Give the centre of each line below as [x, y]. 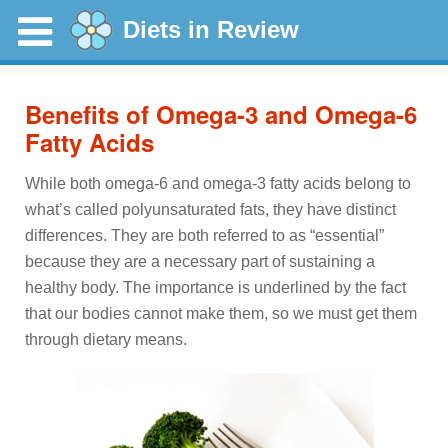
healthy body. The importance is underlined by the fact [215, 287]
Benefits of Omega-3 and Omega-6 [221, 114]
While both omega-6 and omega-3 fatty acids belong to [218, 183]
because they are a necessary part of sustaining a [200, 261]
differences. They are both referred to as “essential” [204, 235]
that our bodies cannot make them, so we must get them [221, 313]
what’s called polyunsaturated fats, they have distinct [210, 209]
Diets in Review [211, 29]
